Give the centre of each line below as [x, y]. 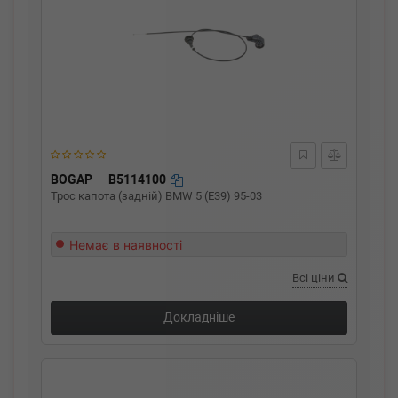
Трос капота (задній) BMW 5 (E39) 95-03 [156, 196]
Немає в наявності [126, 245]
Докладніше [199, 317]
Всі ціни [315, 278]
